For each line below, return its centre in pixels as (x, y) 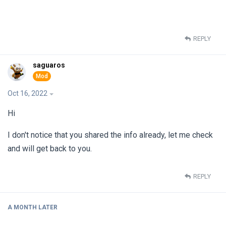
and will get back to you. (50, 149)
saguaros (49, 65)
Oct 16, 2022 (27, 93)
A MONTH (22, 207)
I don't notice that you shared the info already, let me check (110, 135)
